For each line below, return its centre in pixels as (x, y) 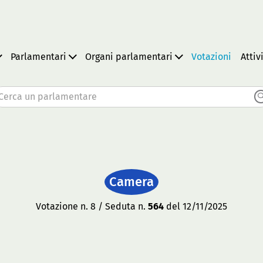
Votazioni (211, 56)
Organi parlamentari (129, 56)
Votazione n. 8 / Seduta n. (92, 206)
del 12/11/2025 (195, 206)
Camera (131, 182)
